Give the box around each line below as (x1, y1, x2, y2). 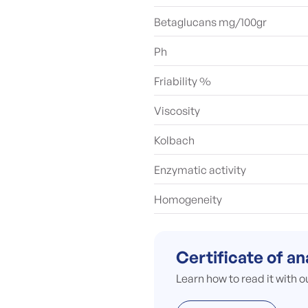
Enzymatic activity (154, 163, 246, 177)
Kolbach (154, 133, 195, 147)
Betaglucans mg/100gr (154, 15, 267, 29)
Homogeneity (154, 192, 222, 206)
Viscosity (154, 104, 200, 118)
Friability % (154, 74, 211, 88)
